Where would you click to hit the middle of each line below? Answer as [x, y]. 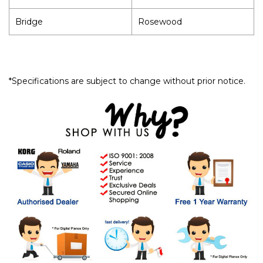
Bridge [29, 21]
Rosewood [160, 21]
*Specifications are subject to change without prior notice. [127, 81]
